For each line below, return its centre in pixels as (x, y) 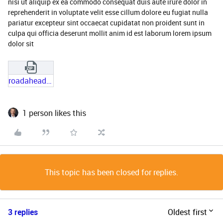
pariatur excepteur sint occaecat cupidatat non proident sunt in (106, 23)
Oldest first (187, 212)
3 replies (23, 212)
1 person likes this (54, 113)
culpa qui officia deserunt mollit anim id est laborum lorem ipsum (110, 33)
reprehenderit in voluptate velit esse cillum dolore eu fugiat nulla (108, 12)
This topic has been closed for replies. (111, 172)
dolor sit (21, 44)
